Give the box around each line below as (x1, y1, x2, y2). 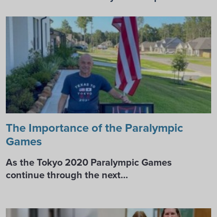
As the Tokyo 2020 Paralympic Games (6, 155, 172, 170)
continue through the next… (6, 168, 128, 182)
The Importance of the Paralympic (6, 119, 183, 137)
